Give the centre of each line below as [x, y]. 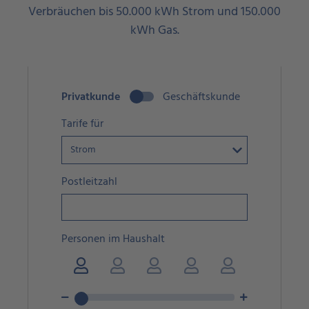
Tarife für [82, 124]
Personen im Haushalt [113, 239]
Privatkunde [91, 97]
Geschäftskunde [201, 97]
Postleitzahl [89, 182]
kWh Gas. [154, 31]
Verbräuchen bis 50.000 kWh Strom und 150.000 [154, 12]
